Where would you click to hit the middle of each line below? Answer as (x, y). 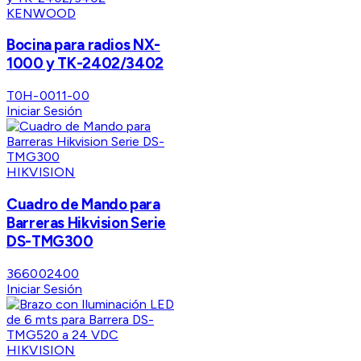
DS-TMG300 (50, 241)
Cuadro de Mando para (83, 204)
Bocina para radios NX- (83, 45)
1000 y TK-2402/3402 (85, 64)
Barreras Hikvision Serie (87, 222)
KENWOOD (41, 13)
